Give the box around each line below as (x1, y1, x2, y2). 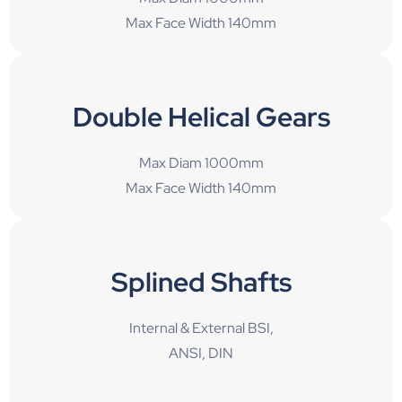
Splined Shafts (110, 263, 292, 300)
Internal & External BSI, (128, 318, 274, 337)
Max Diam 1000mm (138, 153, 264, 172)
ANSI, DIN (169, 343, 233, 363)
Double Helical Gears (72, 98, 330, 135)
